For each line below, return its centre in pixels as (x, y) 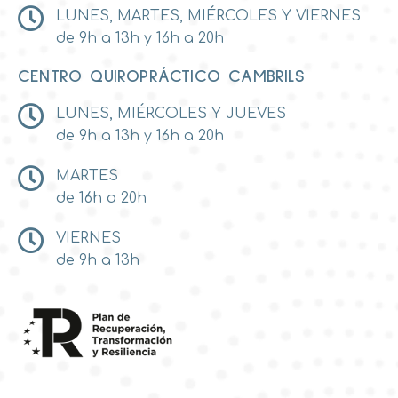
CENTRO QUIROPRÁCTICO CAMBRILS (161, 76)
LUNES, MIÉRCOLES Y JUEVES (171, 113)
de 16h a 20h (101, 198)
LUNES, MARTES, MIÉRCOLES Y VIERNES (208, 16)
